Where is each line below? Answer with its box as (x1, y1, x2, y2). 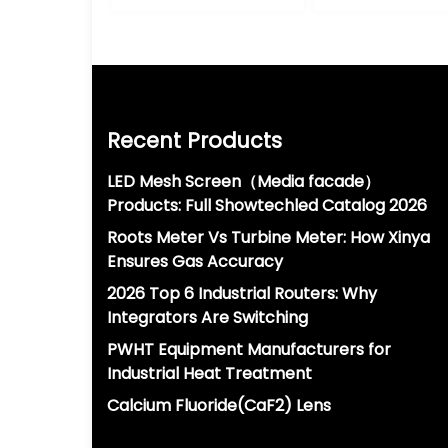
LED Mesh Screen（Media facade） (107, 170, 380, 194)
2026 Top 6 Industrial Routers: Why (107, 282, 377, 306)
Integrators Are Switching (107, 306, 308, 330)
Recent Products (107, 126, 282, 156)
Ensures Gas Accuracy (107, 250, 283, 274)
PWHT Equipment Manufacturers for (107, 338, 391, 362)
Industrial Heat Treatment (107, 362, 312, 386)
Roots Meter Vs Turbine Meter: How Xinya (107, 226, 430, 250)
